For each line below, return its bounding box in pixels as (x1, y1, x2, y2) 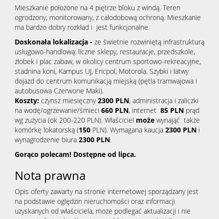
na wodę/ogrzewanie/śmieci (15, 106, 101, 115)
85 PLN (160, 106, 184, 115)
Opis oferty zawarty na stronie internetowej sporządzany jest (15, 187, 198, 197)
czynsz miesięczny (41, 96, 98, 106)
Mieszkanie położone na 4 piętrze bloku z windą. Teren (15, 3, 180, 13)
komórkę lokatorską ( (15, 125, 79, 135)
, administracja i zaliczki (129, 96, 198, 106)
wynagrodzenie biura (15, 135, 79, 145)
